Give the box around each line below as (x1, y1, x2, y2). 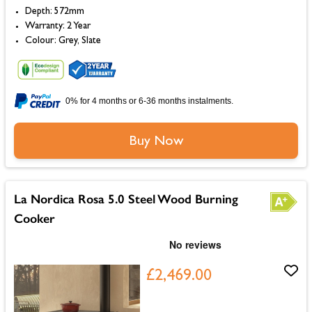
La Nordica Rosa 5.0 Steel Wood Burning (14, 191, 238, 207)
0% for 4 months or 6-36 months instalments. (65, 95, 233, 106)
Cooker (14, 210, 55, 226)
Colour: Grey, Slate (25, 36, 101, 46)
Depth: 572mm (25, 6, 84, 17)
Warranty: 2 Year (25, 21, 91, 31)
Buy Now (129, 134, 183, 149)
